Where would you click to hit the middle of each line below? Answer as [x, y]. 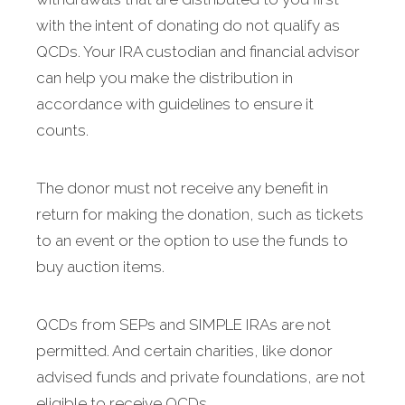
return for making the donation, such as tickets [200, 215]
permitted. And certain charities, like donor [184, 351]
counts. [62, 131]
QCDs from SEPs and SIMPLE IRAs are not [184, 325]
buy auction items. [100, 267]
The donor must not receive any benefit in [182, 188]
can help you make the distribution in [165, 78]
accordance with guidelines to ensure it [175, 104]
